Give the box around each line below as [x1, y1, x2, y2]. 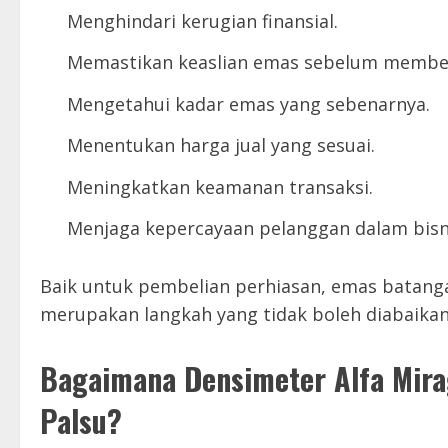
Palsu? [40, 398, 122, 444]
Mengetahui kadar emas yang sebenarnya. [67, 91, 430, 116]
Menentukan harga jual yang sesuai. [67, 133, 375, 158]
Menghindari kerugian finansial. [67, 8, 338, 33]
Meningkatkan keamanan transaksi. [67, 174, 373, 199]
